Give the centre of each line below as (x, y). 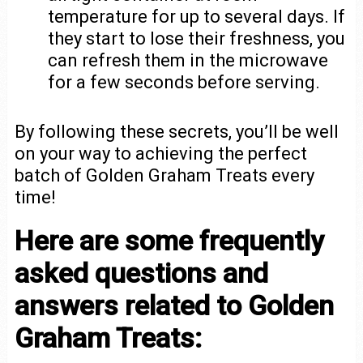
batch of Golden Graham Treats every (164, 176)
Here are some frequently (169, 241)
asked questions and (141, 273)
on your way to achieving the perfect (160, 154)
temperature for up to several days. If (197, 16)
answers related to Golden (174, 306)
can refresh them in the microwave (188, 60)
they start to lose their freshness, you (197, 38)
